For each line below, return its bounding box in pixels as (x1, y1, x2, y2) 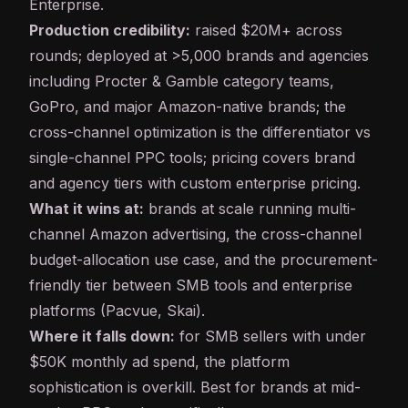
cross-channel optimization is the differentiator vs (29, 123, 371, 142)
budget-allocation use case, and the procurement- (29, 250, 378, 270)
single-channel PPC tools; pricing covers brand (29, 148, 355, 168)
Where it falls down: (29, 327, 175, 346)
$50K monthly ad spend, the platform (29, 352, 290, 372)
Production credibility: (29, 21, 190, 40)
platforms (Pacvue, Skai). (29, 301, 205, 321)
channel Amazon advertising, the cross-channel (29, 225, 362, 244)
